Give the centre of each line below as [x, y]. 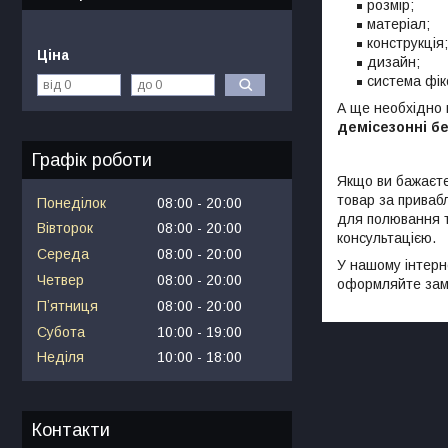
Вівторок [65, 228]
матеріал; [398, 23]
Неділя [60, 357]
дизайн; [393, 61]
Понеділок [71, 202]
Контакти [71, 430]
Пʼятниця [67, 305]
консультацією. [386, 237]
